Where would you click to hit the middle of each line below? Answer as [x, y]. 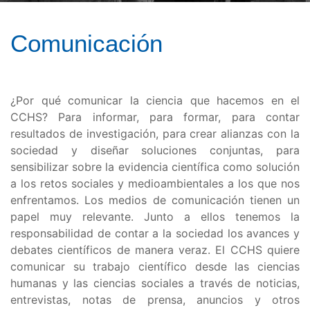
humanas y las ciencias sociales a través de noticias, [155, 283]
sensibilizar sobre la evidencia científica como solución [155, 167]
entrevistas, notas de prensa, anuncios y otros [155, 300]
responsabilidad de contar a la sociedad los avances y [155, 233]
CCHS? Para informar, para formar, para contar [155, 117]
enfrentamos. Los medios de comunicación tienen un [155, 200]
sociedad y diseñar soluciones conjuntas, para [155, 150]
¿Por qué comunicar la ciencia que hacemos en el [155, 100]
